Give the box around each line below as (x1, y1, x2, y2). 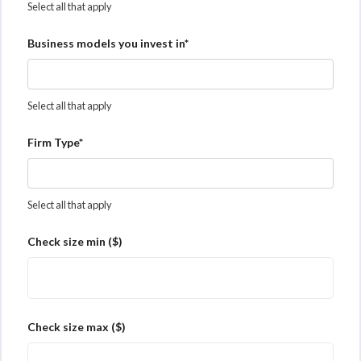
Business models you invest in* (27, 35, 189, 50)
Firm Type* (27, 135, 83, 149)
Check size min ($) (27, 234, 122, 248)
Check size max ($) (27, 319, 126, 334)
